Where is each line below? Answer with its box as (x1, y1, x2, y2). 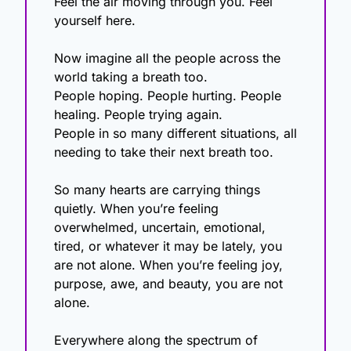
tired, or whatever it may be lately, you (54, 238, 282, 255)
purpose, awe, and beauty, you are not (54, 276, 283, 292)
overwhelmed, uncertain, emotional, (54, 219, 266, 236)
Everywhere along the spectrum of (54, 332, 258, 349)
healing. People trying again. (54, 107, 223, 123)
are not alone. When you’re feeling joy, (54, 257, 283, 273)
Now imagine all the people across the (54, 50, 280, 67)
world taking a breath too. (54, 69, 208, 85)
